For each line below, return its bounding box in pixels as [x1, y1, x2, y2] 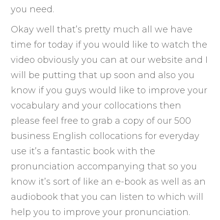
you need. [11, 3, 55, 15]
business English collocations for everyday [11, 130, 200, 141]
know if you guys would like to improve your [11, 84, 208, 96]
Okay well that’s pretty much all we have [11, 24, 193, 35]
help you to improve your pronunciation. [11, 206, 191, 218]
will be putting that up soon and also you [11, 69, 195, 81]
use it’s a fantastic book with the [11, 145, 156, 157]
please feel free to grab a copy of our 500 [11, 115, 192, 126]
